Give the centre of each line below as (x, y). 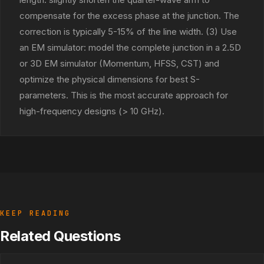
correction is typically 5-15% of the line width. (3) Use (128, 32)
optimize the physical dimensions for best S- (110, 79)
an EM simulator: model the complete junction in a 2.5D (130, 47)
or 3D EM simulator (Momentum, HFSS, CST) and (119, 63)
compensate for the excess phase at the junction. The (129, 16)
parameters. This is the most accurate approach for (124, 95)
